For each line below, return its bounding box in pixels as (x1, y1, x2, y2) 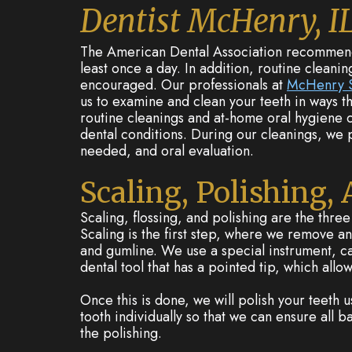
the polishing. (80, 323, 162, 343)
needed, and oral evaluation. (80, 141, 254, 161)
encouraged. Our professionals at (80, 75, 287, 95)
